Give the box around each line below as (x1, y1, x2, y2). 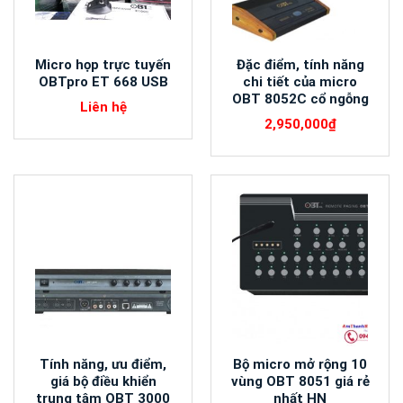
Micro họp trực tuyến (35, 57, 171, 74)
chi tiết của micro (243, 74, 357, 91)
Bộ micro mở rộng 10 (233, 355, 367, 372)
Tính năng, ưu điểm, (40, 355, 166, 372)
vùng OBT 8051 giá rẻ (230, 372, 370, 390)
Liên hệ (79, 99, 127, 116)
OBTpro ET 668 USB (38, 74, 168, 91)
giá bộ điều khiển (49, 372, 157, 390)
